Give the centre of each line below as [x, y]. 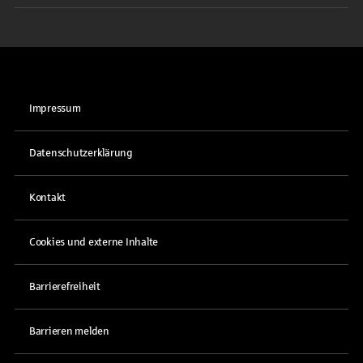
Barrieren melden [69, 331]
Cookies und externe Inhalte [94, 242]
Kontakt [48, 198]
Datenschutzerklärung [81, 153]
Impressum [55, 109]
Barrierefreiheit [65, 287]
